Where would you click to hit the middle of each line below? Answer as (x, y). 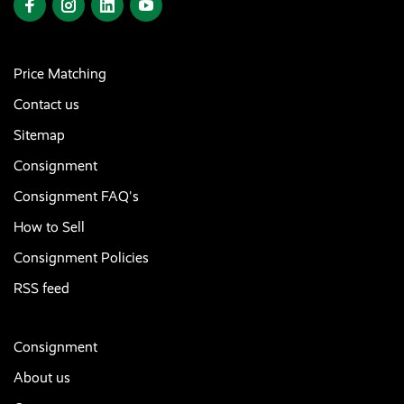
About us (42, 377)
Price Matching (60, 73)
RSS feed (41, 288)
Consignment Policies (81, 257)
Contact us (46, 104)
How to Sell (49, 226)
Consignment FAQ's (76, 196)
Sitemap (39, 134)
